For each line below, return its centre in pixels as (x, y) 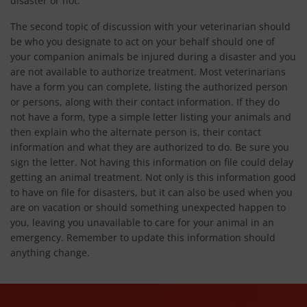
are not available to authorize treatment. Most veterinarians (148, 72)
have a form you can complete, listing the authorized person (149, 87)
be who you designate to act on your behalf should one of (143, 41)
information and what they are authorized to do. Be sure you (150, 147)
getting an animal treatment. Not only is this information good (153, 177)
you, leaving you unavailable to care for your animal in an (142, 222)
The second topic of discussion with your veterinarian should (150, 26)
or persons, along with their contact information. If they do (145, 102)
